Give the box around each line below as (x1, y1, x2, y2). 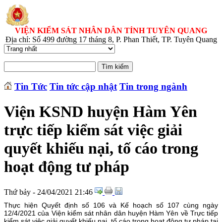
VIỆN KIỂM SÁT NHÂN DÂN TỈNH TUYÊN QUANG (15, 26, 207, 35)
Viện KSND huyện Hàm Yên (4, 103, 197, 121)
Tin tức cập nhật (50, 81, 117, 92)
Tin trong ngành (119, 81, 187, 92)
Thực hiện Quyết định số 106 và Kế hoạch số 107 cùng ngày (4, 201, 218, 209)
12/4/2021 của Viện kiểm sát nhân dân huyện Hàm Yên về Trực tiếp (4, 209, 218, 217)
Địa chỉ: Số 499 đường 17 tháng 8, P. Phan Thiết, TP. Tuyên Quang (5, 35, 217, 44)
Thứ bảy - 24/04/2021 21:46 (4, 187, 93, 196)
